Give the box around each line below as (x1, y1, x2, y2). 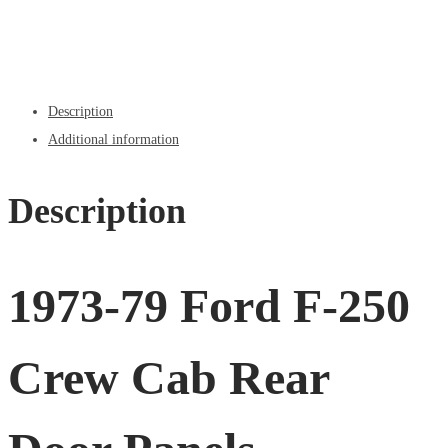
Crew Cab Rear (8, 351, 329, 405)
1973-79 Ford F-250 (8, 279, 410, 333)
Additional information (48, 132, 179, 148)
